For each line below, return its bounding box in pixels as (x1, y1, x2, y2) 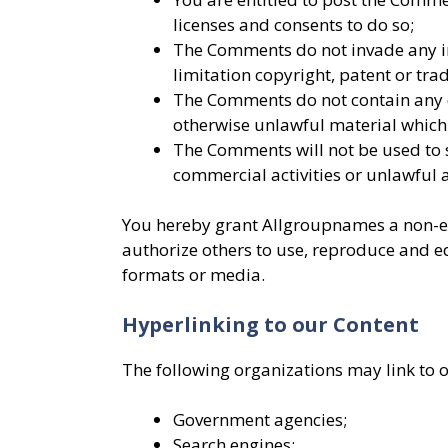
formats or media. (122, 263, 265, 286)
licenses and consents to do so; (173, 12, 414, 36)
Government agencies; (173, 408, 347, 431)
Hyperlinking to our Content (122, 310, 419, 338)
